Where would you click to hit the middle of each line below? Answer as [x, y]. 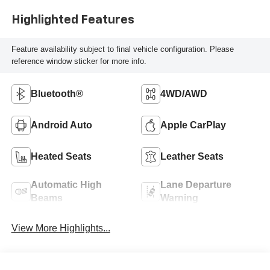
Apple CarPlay [193, 125]
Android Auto [61, 125]
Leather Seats [192, 156]
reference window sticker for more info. [79, 61]
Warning [179, 198]
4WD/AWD [184, 93]
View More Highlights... [61, 228]
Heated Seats [61, 156]
